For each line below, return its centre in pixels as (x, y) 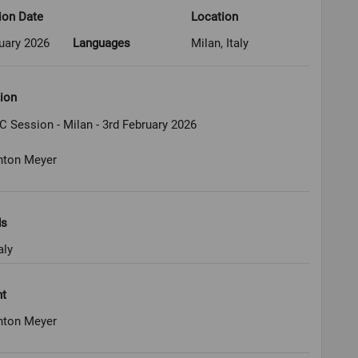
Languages (102, 44)
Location (214, 17)
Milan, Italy (219, 44)
